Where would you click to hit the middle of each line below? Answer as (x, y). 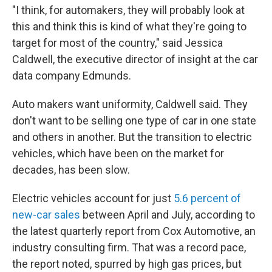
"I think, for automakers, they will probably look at (128, 10)
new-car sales (47, 215)
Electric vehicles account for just (93, 198)
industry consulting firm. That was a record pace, (129, 247)
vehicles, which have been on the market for (118, 153)
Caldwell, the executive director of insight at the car (135, 59)
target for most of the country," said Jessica (117, 43)
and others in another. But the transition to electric (132, 137)
